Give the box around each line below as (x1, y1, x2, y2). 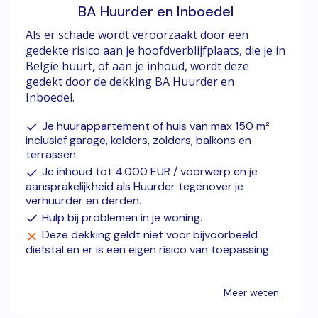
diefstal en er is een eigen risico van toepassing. (26, 241, 271, 257)
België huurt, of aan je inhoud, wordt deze (26, 58, 249, 74)
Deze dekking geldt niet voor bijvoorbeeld (42, 227, 258, 243)
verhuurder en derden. (26, 192, 141, 208)
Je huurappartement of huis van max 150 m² (42, 119, 270, 133)
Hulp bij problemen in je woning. (42, 209, 202, 225)
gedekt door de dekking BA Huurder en (26, 74, 234, 89)
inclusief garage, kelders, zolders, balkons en (26, 133, 251, 148)
